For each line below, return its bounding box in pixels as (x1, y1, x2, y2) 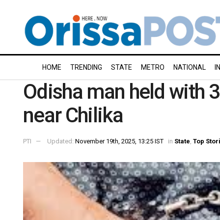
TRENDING (70, 63, 102, 71)
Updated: (47, 137, 75, 145)
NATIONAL (173, 63, 206, 71)
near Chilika (23, 103, 123, 127)
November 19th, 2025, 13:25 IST (75, 137, 164, 145)
